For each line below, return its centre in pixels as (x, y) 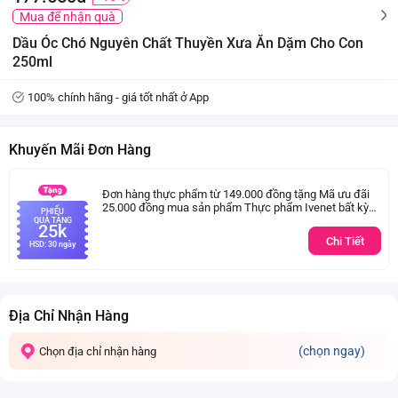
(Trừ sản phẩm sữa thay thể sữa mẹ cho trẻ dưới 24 (231, 220)
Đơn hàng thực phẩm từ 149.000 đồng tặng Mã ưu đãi (236, 194)
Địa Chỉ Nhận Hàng (69, 316)
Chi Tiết (345, 241)
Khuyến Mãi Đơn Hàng (80, 150)
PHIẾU (52, 211)
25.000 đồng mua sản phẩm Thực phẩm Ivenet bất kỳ (235, 207)
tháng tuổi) (129, 234)
